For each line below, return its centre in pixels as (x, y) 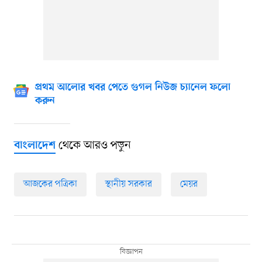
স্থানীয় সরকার (128, 185)
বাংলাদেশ (35, 146)
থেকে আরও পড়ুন (93, 146)
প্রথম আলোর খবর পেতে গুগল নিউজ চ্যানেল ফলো (132, 88)
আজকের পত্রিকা (50, 185)
